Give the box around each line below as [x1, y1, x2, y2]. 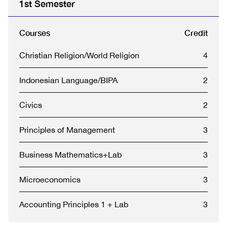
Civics [19, 100, 42, 109]
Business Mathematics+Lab [19, 150, 122, 159]
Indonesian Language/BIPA [19, 75, 118, 85]
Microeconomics [19, 175, 81, 184]
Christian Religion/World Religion [19, 51, 139, 60]
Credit [184, 28, 208, 37]
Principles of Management [19, 125, 115, 134]
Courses [19, 28, 50, 37]
